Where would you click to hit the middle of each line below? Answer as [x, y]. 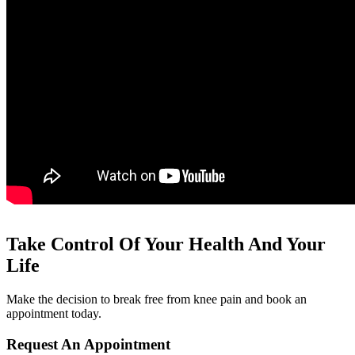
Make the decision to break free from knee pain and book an [157, 299]
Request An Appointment [88, 344]
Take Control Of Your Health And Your [166, 244]
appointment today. [54, 313]
